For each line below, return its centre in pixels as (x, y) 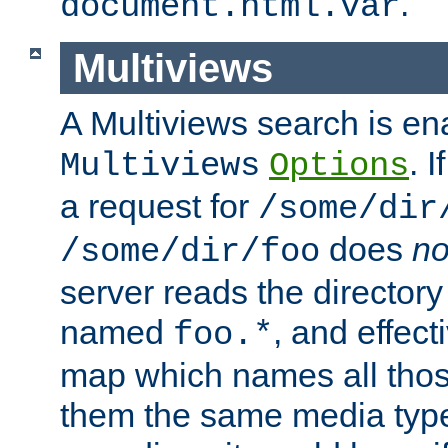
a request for (159, 206)
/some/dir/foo (190, 252)
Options (339, 166)
